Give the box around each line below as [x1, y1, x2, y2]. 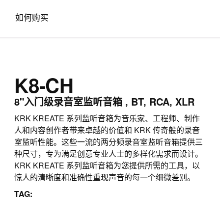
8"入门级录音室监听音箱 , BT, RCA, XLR [14, 94, 194, 109]
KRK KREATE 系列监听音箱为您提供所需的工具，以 [14, 160, 200, 171]
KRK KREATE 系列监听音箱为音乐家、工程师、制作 [14, 112, 200, 124]
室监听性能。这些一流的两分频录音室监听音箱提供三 [14, 136, 203, 147]
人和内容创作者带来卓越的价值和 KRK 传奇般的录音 [14, 124, 200, 136]
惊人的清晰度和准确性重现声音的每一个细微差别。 [14, 171, 195, 183]
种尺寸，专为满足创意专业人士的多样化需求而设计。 [14, 148, 203, 159]
